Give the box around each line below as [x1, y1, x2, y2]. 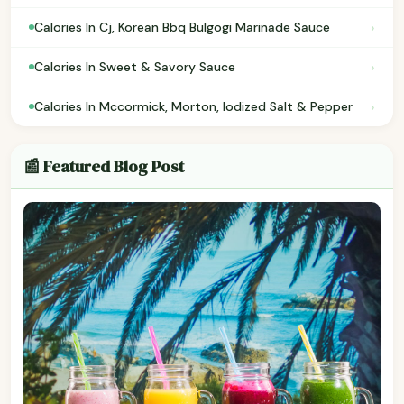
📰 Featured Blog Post [23, 154, 184, 178]
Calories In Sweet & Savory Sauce [34, 59, 235, 76]
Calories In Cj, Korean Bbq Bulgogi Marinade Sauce [34, 19, 330, 36]
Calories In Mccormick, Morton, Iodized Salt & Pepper [34, 98, 353, 115]
